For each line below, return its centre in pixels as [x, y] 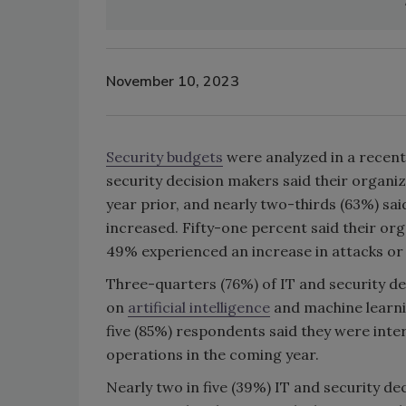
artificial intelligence [199, 307]
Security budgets [164, 156]
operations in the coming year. [213, 354]
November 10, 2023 [173, 82]
